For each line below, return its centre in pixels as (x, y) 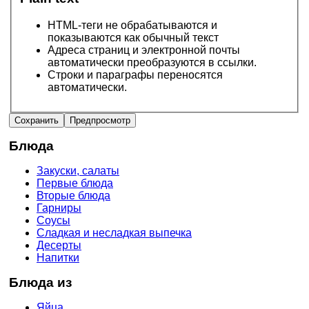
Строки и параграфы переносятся (135, 74)
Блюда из (40, 282)
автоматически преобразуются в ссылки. (152, 62)
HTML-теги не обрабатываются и (132, 25)
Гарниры (59, 208)
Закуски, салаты (78, 170)
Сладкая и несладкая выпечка (114, 232)
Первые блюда (75, 183)
